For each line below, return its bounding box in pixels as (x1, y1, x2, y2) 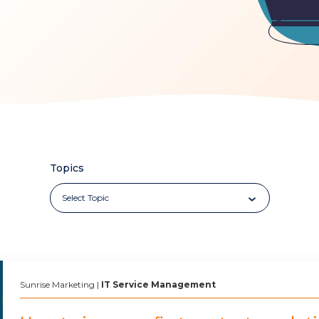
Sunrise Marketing (20, 279, 95, 291)
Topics (49, 162, 84, 175)
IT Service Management (101, 279, 216, 291)
